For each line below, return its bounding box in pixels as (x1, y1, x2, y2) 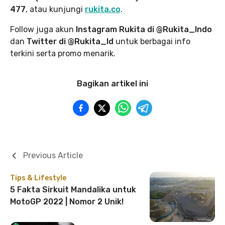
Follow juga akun (10, 25, 74, 34)
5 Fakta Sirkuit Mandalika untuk (10, 185, 136, 194)
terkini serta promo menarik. (10, 49, 116, 58)
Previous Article (23, 151, 83, 160)
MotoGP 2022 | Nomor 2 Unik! (10, 197, 124, 206)
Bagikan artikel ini (77, 79, 148, 88)
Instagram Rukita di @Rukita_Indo (74, 25, 212, 34)
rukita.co (85, 5, 121, 14)
